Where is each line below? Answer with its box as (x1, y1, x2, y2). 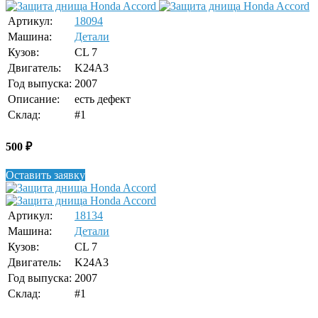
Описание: (8, 92, 60, 105)
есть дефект (75, 92, 131, 105)
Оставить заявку (6, 169, 85, 182)
